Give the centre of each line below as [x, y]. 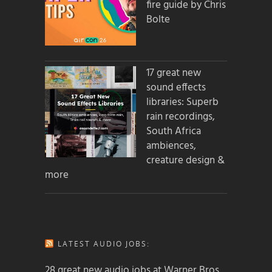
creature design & [185, 161]
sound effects [176, 88]
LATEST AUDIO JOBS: [104, 243]
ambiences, [171, 146]
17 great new [174, 73]
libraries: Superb [182, 103]
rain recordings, [181, 117]
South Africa [174, 132]
